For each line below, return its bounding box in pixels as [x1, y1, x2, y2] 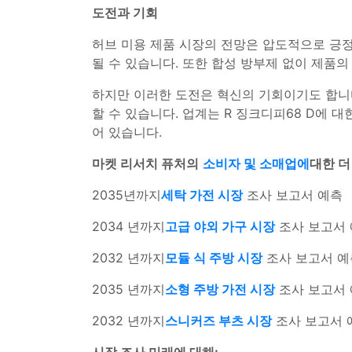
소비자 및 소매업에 [203, 156, 310, 171]
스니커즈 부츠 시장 [165, 313, 272, 328]
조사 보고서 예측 [243, 187, 343, 203]
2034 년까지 [92, 218, 165, 234]
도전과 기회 [92, 5, 158, 20]
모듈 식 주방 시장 [165, 250, 262, 266]
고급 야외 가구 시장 [165, 218, 275, 234]
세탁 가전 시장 [161, 187, 243, 203]
